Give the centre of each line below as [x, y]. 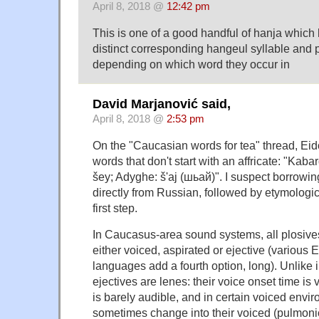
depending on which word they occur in [191, 64]
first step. [115, 208]
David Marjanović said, [162, 104]
